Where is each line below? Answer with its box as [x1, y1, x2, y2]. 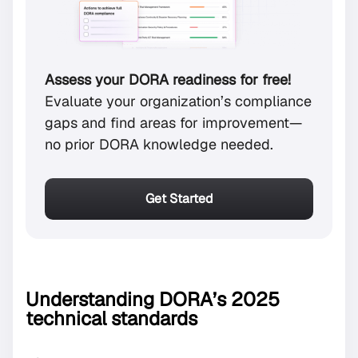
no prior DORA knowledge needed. [45, 135, 273, 154]
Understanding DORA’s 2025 [26, 286, 280, 312]
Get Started [145, 189, 213, 207]
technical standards [26, 305, 197, 331]
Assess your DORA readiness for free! [45, 70, 291, 89]
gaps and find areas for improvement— [45, 113, 302, 133]
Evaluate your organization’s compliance [45, 92, 312, 111]
